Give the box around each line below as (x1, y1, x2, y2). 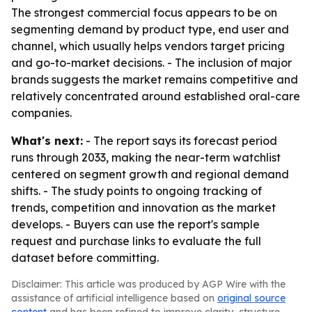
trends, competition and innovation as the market (11, 201, 276, 214)
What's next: (11, 134, 83, 148)
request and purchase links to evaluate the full (11, 234, 261, 248)
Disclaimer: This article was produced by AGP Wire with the (11, 278, 286, 290)
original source (217, 292, 286, 304)
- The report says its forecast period (83, 134, 277, 148)
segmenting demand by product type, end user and (11, 22, 289, 36)
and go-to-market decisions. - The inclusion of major (11, 56, 292, 70)
